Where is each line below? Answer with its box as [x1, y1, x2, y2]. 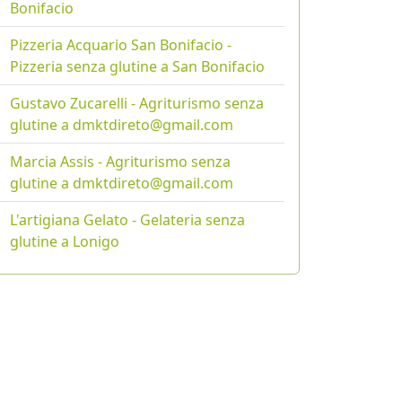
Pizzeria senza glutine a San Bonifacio [10, 56, 265, 76]
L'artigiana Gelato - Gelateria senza [10, 209, 245, 230]
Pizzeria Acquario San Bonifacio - [10, 34, 232, 55]
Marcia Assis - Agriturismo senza [10, 151, 231, 171]
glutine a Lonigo [10, 231, 119, 251]
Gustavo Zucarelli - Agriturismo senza [10, 92, 264, 113]
